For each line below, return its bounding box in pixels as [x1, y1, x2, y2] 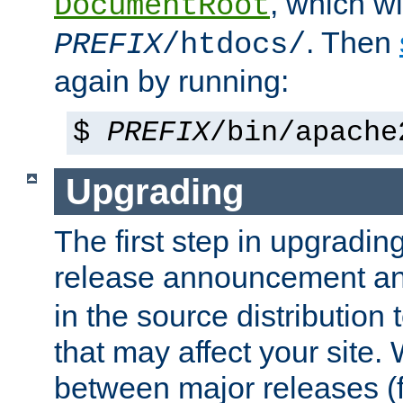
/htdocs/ [162, 27, 306, 62]
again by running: [54, 63, 289, 98]
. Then [306, 24, 399, 59]
